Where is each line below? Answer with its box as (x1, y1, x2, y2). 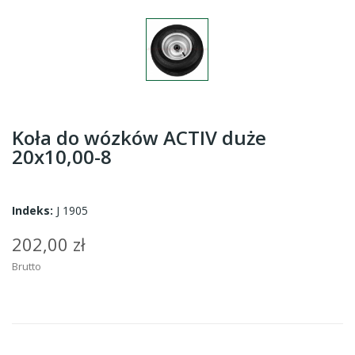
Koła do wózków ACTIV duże (12, 124, 266, 151)
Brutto (12, 259, 41, 273)
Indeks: (12, 203, 53, 218)
